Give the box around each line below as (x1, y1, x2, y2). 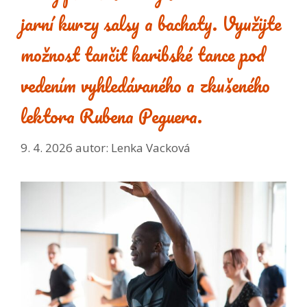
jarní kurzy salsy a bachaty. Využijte (21, 8, 282, 39)
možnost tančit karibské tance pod (21, 39, 265, 70)
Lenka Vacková (111, 139, 191, 156)
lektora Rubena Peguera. (21, 101, 202, 132)
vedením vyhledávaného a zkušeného (21, 70, 270, 101)
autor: (75, 139, 111, 156)
